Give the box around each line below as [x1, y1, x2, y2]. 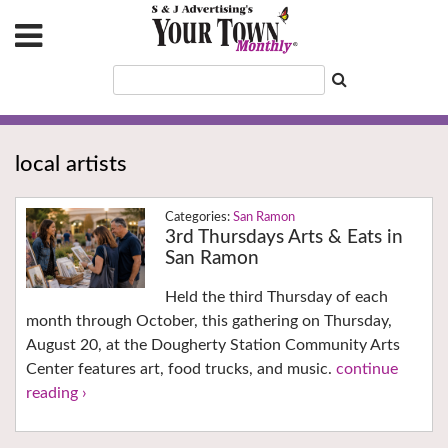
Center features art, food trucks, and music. [26, 361, 336, 378]
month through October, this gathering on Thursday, [26, 313, 392, 330]
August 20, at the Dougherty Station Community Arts [26, 337, 400, 354]
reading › [26, 385, 87, 402]
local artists [15, 153, 127, 176]
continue [336, 361, 398, 378]
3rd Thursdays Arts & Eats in [164, 228, 403, 248]
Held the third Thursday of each [164, 289, 388, 306]
